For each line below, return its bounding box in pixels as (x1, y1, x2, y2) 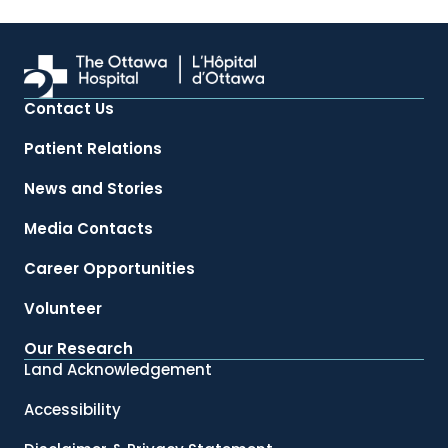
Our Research (24, 338, 133, 360)
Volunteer (24, 298, 102, 320)
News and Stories (24, 178, 163, 200)
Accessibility (24, 399, 121, 421)
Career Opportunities (24, 258, 195, 280)
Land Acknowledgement (24, 359, 212, 381)
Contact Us (24, 98, 114, 120)
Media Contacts (24, 218, 153, 240)
